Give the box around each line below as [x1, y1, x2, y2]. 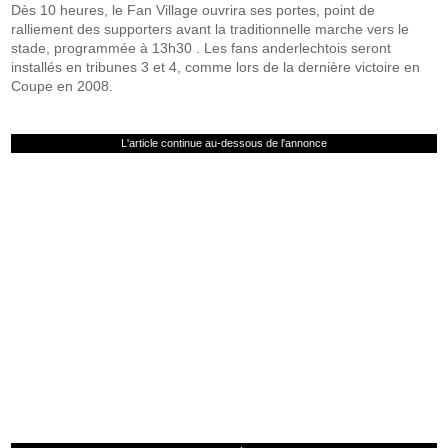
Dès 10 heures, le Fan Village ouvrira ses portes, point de [11, 2, 376, 18]
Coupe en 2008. [11, 78, 114, 94]
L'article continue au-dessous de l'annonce [121, 137, 327, 149]
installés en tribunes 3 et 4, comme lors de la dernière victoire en [11, 59, 421, 75]
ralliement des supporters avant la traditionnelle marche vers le [11, 21, 410, 37]
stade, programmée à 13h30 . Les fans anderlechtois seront [11, 40, 392, 56]
